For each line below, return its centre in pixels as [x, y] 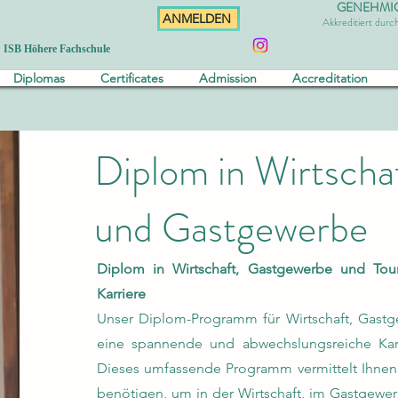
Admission [227, 78]
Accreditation [330, 78]
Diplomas [39, 78]
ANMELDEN [197, 19]
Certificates [131, 78]
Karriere [121, 294]
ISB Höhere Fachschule [57, 49]
